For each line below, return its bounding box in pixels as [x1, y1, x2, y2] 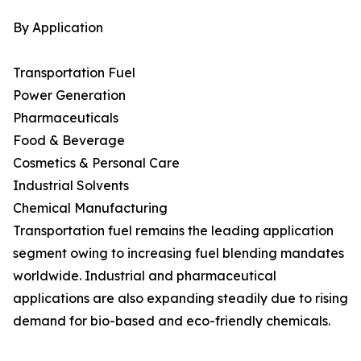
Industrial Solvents [13, 177, 129, 194]
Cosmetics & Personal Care [13, 155, 180, 172]
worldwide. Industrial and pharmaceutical [13, 268, 276, 284]
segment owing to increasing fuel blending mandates [13, 245, 344, 262]
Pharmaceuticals [13, 110, 118, 127]
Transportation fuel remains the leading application [13, 222, 334, 239]
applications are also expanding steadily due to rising [13, 290, 348, 307]
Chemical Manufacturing [13, 200, 168, 217]
